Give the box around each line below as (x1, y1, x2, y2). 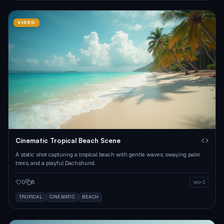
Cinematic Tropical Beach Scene (15, 136, 120, 144)
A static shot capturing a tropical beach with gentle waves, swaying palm (15, 150, 200, 158)
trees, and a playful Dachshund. (15, 159, 95, 166)
